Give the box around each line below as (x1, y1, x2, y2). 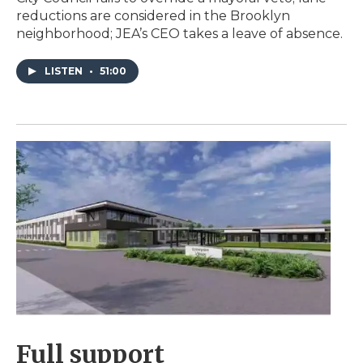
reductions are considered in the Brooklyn (16, 7, 290, 23)
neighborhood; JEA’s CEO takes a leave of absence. (16, 25, 343, 41)
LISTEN (45, 64, 85, 77)
